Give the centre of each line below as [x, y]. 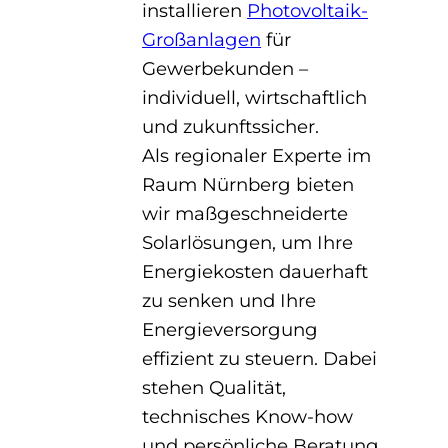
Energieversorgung [230, 330]
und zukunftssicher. [231, 127]
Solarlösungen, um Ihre [248, 243]
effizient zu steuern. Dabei [260, 359]
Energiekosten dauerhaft [255, 272]
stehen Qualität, [214, 388]
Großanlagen [202, 40]
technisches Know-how [248, 417]
